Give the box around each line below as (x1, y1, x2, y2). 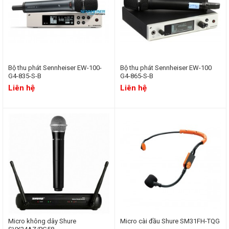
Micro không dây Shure (8, 217, 76, 225)
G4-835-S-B (8, 72, 41, 80)
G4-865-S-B (120, 72, 153, 80)
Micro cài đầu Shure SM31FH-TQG (120, 217, 220, 225)
